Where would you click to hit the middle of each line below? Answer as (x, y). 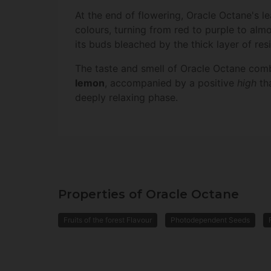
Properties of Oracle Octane (149, 194)
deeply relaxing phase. (126, 98)
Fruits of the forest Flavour (108, 220)
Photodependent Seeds (210, 220)
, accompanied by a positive (171, 83)
